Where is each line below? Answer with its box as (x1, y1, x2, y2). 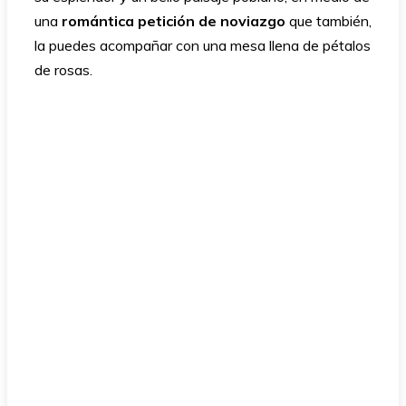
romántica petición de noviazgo (62, 12, 285, 31)
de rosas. (34, 61, 92, 80)
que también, (285, 12, 372, 31)
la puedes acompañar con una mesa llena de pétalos (34, 36, 371, 55)
